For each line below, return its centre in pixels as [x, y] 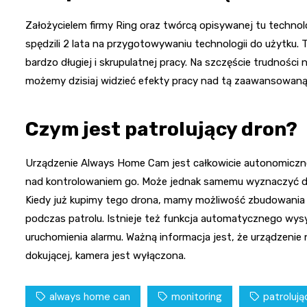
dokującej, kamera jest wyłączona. [106, 255]
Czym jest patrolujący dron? [161, 129]
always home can [90, 296]
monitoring [197, 296]
